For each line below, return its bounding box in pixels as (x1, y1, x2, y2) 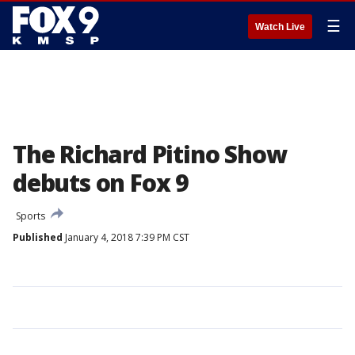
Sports (16, 209, 45, 223)
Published (13, 231, 63, 244)
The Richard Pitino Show (13, 138, 287, 170)
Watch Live (255, 21, 305, 32)
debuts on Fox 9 (13, 166, 189, 199)
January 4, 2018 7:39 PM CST (63, 231, 189, 244)
